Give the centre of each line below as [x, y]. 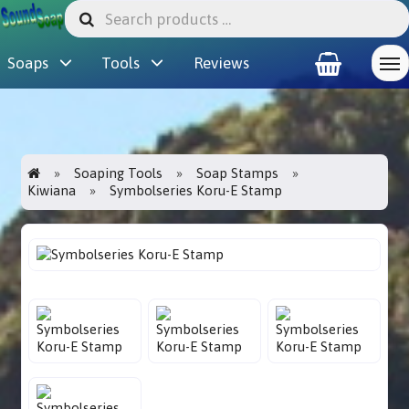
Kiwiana [52, 191]
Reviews [221, 63]
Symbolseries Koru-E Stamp [196, 191]
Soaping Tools [119, 173]
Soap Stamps [238, 173]
